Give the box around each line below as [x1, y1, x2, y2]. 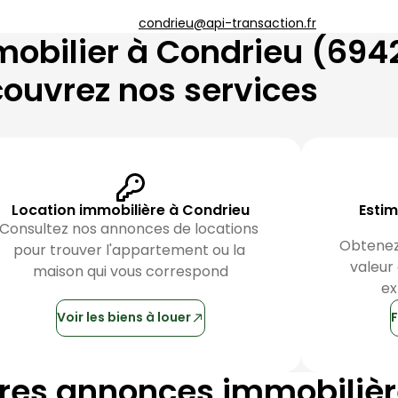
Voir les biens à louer [56, 308, 191, 327]
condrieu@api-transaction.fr [138, 13, 316, 32]
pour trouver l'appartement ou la [12, 239, 245, 260]
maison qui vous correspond [33, 260, 228, 282]
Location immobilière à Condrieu [12, 199, 250, 220]
